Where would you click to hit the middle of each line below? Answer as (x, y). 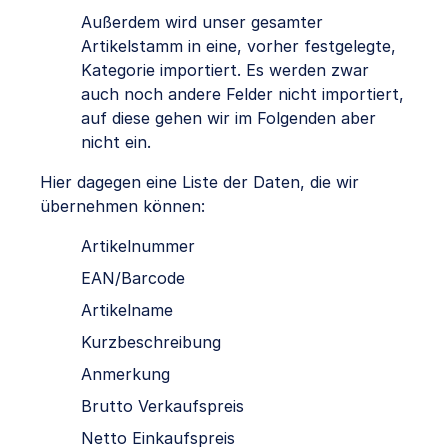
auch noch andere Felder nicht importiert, (242, 94)
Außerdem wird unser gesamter (202, 22)
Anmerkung (125, 374)
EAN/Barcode (133, 278)
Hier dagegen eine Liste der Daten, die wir (199, 182)
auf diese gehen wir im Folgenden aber (228, 118)
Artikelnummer (138, 246)
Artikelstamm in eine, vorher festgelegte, (238, 46)
